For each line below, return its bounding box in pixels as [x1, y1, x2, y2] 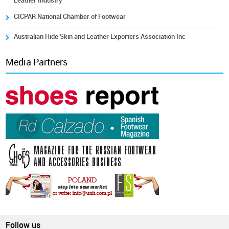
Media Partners [6, 57, 68, 68]
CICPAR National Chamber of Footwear [14, 13, 126, 20]
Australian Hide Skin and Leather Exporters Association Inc [14, 33, 186, 40]
